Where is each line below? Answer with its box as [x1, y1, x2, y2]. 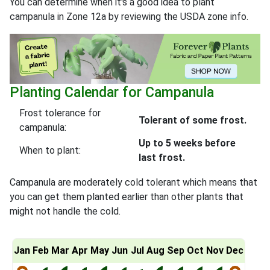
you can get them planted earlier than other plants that [10, 191, 243, 203]
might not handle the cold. [10, 206, 121, 218]
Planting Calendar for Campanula [10, 84, 214, 101]
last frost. [139, 152, 185, 164]
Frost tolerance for [19, 107, 101, 119]
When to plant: [19, 145, 81, 157]
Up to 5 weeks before [139, 137, 236, 149]
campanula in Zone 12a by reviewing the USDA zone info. [10, 10, 248, 22]
